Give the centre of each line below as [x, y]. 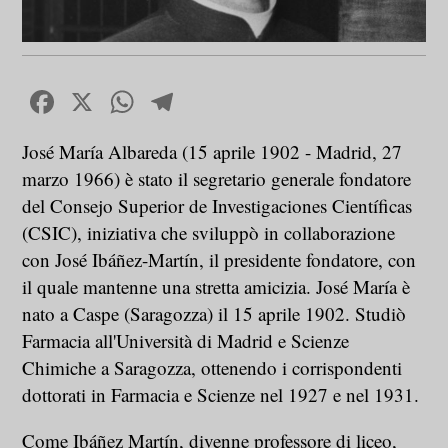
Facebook [120, 101]
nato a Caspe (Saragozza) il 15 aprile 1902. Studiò [214, 313]
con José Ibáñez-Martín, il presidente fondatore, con [219, 259]
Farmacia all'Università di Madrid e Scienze [186, 340]
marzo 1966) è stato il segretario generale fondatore [217, 178]
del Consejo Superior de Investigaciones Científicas [217, 205]
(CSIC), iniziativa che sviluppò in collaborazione [209, 232]
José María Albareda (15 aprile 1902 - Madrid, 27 [212, 151]
